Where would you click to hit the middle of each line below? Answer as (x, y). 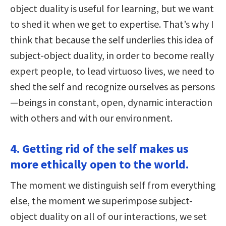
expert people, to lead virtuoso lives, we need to (112, 71)
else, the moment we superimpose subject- (101, 201)
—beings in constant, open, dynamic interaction (111, 102)
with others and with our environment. (91, 118)
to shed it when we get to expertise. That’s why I (112, 24)
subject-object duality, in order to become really (112, 55)
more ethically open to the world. (99, 164)
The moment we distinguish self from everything (113, 185)
